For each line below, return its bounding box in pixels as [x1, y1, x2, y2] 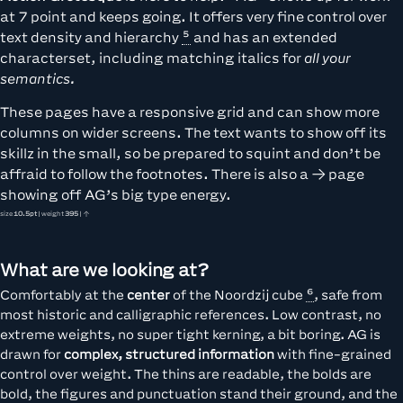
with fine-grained [274, 346, 391, 361]
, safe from [314, 287, 382, 301]
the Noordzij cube [189, 287, 306, 301]
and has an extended [191, 30, 337, 45]
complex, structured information [64, 346, 274, 361]
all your [304, 50, 351, 66]
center [127, 287, 170, 301]
